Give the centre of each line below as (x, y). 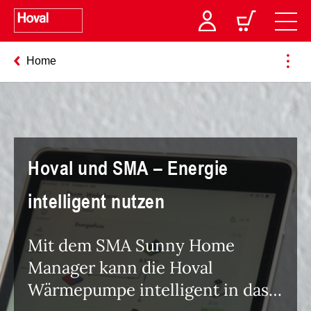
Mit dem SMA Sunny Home (131, 245)
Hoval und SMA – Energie (128, 167)
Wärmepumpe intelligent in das (148, 289)
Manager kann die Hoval (120, 267)
